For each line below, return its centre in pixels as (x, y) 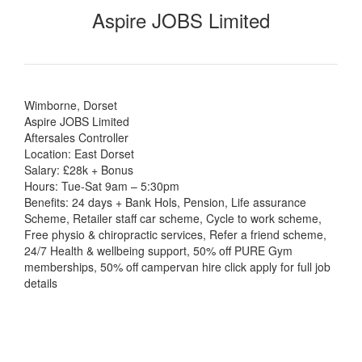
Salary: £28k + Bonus (79, 170)
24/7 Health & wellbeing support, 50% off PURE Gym (158, 250)
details (41, 283)
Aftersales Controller (76, 137)
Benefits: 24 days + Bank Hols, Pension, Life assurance (165, 202)
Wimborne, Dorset (71, 105)
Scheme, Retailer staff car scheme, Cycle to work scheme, (173, 218)
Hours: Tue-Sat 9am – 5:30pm (102, 186)
